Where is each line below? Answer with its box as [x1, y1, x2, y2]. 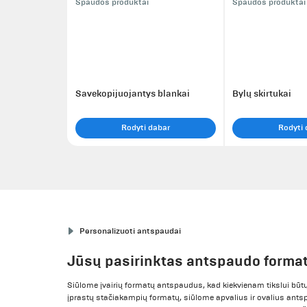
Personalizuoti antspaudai [79, 225, 182, 236]
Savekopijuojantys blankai [75, 88, 190, 99]
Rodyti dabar [121, 122, 170, 133]
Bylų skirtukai [232, 88, 291, 99]
